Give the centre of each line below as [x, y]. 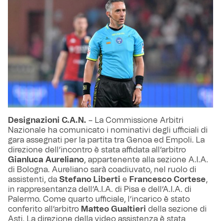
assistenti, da [34, 179]
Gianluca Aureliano [46, 160]
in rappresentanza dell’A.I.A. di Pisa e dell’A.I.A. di [100, 189]
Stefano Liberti [90, 179]
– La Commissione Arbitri [135, 120]
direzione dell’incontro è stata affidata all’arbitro [97, 150]
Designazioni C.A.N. [47, 120]
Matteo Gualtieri [114, 209]
